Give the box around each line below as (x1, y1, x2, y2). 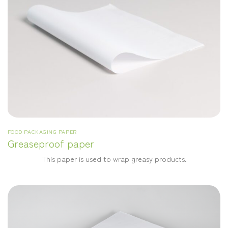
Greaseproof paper (7, 135, 94, 151)
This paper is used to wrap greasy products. (41, 153, 187, 164)
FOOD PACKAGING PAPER (7, 127, 77, 135)
